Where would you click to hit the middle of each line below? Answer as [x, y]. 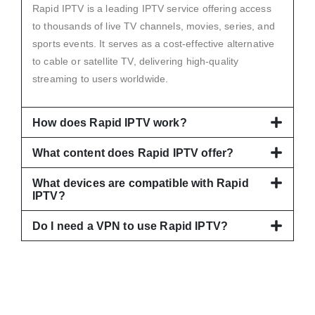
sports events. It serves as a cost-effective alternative [154, 43]
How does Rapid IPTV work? [110, 122]
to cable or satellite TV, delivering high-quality [136, 61]
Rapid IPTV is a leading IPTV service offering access [152, 8]
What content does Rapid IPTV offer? [133, 153]
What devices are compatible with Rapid [141, 183]
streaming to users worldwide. [101, 78]
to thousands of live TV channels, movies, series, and [154, 26]
